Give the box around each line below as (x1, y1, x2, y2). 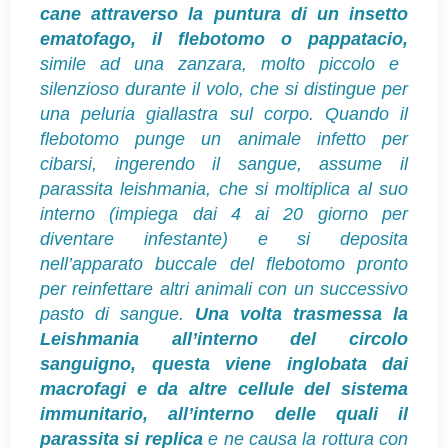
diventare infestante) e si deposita (40, 228, 408, 249)
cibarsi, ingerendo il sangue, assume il (40, 153, 408, 174)
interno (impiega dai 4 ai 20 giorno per (40, 203, 408, 224)
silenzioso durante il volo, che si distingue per (40, 78, 408, 99)
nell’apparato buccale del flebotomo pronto (40, 253, 408, 274)
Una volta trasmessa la (195, 303, 408, 324)
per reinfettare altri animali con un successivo (40, 278, 408, 299)
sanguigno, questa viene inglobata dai (40, 353, 408, 374)
